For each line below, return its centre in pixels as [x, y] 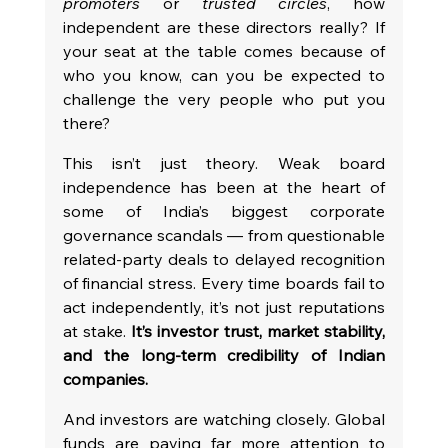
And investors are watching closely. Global [224, 419]
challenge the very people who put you [224, 99]
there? [86, 123]
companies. [105, 379]
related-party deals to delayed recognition [224, 259]
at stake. [97, 331]
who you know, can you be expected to [224, 75]
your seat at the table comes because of [224, 51]
